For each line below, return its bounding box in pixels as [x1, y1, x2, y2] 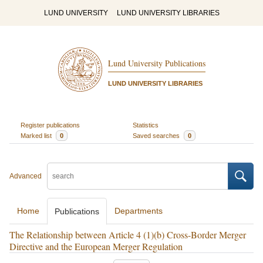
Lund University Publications [107, 58, 205, 69]
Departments [114, 206, 163, 215]
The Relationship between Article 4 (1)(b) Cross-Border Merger [9, 228, 246, 241]
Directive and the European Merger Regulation [9, 240, 183, 252]
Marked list [20, 131, 53, 139]
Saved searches [133, 131, 181, 139]
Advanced [9, 172, 42, 180]
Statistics [133, 121, 159, 129]
